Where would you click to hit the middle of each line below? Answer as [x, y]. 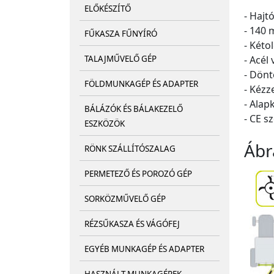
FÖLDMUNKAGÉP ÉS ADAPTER [141, 84]
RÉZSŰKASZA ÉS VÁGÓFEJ [132, 224]
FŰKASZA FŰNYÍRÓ [121, 34]
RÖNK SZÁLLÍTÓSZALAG [130, 149]
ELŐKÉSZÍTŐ [108, 9]
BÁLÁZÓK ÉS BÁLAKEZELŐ [134, 109]
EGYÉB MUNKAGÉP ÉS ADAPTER [144, 249]
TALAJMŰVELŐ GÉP [120, 59]
